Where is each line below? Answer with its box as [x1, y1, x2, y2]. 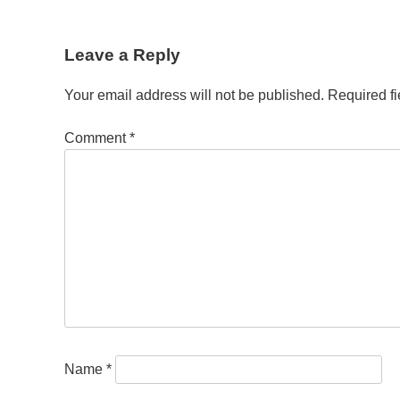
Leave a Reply [64, 46, 180, 65]
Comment [64, 129, 129, 146]
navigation [63, 61, 171, 86]
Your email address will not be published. [64, 87, 324, 103]
